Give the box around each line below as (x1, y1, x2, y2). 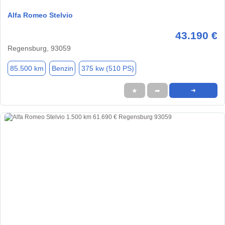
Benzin (51, 64, 73, 72)
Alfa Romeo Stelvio (8, 11, 73, 20)
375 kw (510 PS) (81, 64, 134, 72)
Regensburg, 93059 (8, 44, 71, 53)
